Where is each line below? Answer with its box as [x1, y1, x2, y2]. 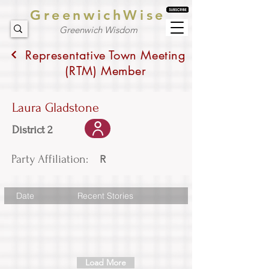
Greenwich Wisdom [59, 24, 138, 35]
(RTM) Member [65, 63, 147, 79]
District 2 [12, 124, 52, 136]
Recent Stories [77, 190, 133, 201]
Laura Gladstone [12, 100, 99, 115]
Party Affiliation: [11, 153, 88, 166]
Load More [85, 257, 126, 268]
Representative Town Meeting [25, 47, 186, 63]
